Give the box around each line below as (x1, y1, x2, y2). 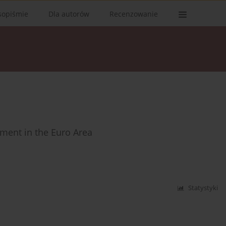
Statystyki (188, 184, 218, 193)
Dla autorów (48, 9, 89, 19)
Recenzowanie (109, 9, 158, 19)
